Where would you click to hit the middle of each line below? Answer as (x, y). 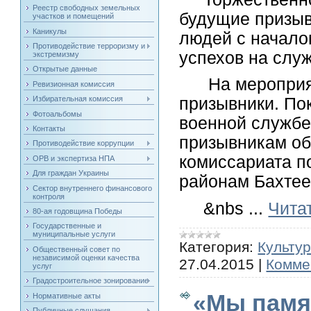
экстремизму (56, 54)
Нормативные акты (67, 295)
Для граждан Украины (71, 173)
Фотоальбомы (58, 114)
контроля (49, 196)
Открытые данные (65, 69)
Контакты (49, 128)
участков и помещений (74, 16)
